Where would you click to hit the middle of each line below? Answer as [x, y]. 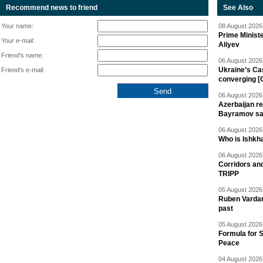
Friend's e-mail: [23, 70]
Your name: [17, 26]
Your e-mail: [18, 41]
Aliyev [229, 45]
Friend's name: [22, 55]
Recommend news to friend [52, 8]
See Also [238, 8]
